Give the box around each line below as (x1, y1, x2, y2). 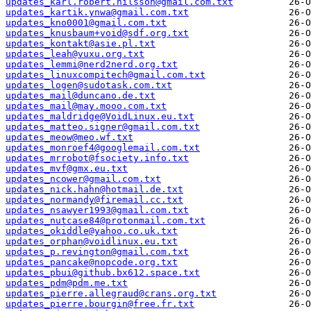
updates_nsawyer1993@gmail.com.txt (6, 205, 189, 216)
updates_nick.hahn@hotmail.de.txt (6, 184, 183, 195)
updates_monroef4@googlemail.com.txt (6, 142, 200, 153)
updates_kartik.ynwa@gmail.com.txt (6, 7, 189, 18)
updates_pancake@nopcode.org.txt (6, 257, 178, 268)
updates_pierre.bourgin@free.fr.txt (6, 299, 194, 310)
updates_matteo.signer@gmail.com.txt (6, 121, 200, 133)
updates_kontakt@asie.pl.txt (6, 38, 155, 49)
